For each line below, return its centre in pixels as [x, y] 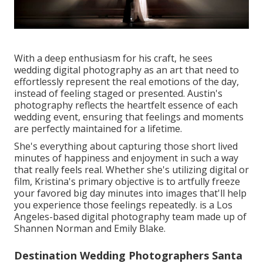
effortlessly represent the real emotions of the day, [127, 81]
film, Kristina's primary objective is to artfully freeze [127, 181]
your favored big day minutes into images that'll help [130, 193]
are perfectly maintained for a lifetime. [98, 128]
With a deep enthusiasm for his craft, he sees [113, 58]
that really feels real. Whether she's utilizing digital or [131, 169]
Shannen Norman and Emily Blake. [90, 228]
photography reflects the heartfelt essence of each [126, 105]
